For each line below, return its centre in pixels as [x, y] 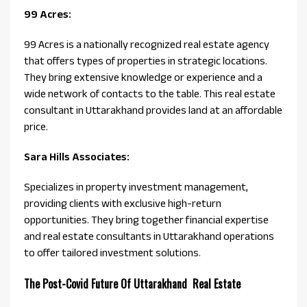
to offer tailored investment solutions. [113, 253]
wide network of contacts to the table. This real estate [150, 94]
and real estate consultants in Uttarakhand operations [149, 236]
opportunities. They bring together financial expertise [146, 220]
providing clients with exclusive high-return [123, 204]
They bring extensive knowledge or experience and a [143, 77]
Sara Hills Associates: [77, 157]
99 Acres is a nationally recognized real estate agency [147, 45]
